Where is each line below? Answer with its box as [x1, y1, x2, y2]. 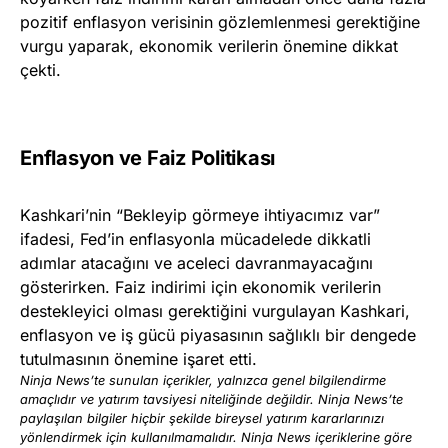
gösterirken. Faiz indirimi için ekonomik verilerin [20, 277, 381, 298]
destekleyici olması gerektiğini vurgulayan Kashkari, [20, 301, 410, 322]
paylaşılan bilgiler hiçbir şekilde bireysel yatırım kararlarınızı [20, 411, 384, 427]
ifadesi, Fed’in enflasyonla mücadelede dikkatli [20, 229, 371, 250]
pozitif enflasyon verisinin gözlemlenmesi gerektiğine [20, 12, 420, 33]
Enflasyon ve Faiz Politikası [20, 146, 275, 171]
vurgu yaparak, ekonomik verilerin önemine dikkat [20, 36, 398, 57]
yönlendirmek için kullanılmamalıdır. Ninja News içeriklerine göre [20, 430, 412, 446]
